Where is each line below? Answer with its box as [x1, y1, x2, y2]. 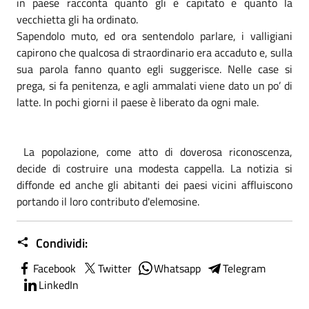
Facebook [33, 259, 76, 277]
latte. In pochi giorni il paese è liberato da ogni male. [17, 93, 259, 110]
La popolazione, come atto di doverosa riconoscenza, [17, 143, 292, 160]
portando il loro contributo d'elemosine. [17, 192, 199, 210]
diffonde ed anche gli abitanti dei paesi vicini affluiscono [17, 176, 292, 193]
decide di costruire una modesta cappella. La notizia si [17, 159, 292, 177]
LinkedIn [39, 276, 79, 293]
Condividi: [33, 233, 88, 252]
